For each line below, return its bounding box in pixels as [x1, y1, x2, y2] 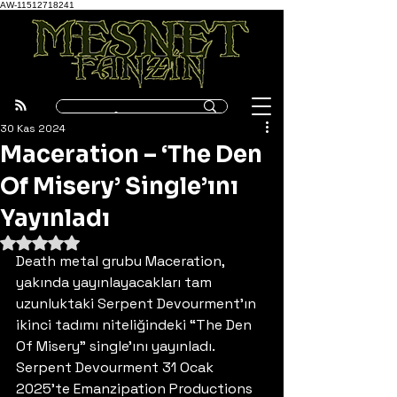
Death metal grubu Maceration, [16, 252, 228, 270]
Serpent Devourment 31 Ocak [16, 358, 217, 377]
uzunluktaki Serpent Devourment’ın [16, 294, 260, 313]
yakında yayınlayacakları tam [16, 273, 215, 292]
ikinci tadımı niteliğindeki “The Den [16, 315, 255, 334]
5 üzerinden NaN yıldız [39, 233, 168, 249]
